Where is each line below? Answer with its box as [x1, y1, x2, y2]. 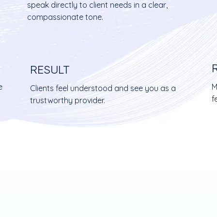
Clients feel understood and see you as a [30, 83, 176, 93]
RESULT [30, 63, 70, 77]
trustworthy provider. [30, 95, 105, 106]
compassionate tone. [27, 12, 104, 22]
